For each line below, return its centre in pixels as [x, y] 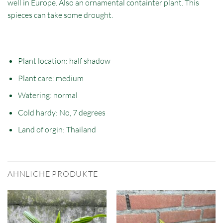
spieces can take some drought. [60, 15]
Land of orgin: [42, 130]
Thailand [81, 130]
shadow [97, 61]
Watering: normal [48, 95]
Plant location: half [51, 61]
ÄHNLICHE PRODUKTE [53, 174]
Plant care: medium [51, 78]
